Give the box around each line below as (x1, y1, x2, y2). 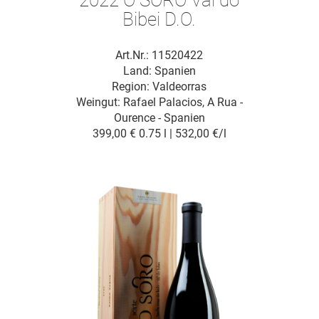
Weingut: (75, 95, 123, 109)
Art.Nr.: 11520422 (115, 48, 204, 62)
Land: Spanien (122, 63, 196, 78)
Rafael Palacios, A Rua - (122, 95, 243, 109)
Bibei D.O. (122, 8, 197, 30)
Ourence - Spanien (113, 110, 205, 125)
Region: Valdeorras (112, 79, 207, 93)
